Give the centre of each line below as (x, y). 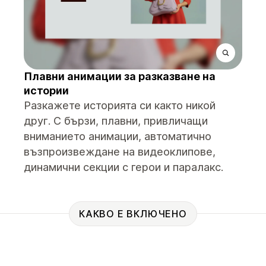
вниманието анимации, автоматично (118, 136)
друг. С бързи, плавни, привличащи (116, 121)
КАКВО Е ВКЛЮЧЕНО (133, 213)
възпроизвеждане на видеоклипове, (120, 152)
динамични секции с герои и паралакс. (123, 167)
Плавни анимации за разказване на (120, 76)
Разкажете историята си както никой (120, 105)
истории (46, 91)
